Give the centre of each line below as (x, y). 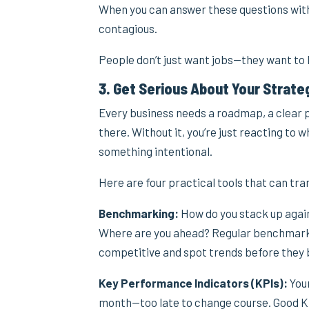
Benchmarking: (139, 213)
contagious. (128, 28)
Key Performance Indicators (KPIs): (193, 282)
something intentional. (156, 151)
